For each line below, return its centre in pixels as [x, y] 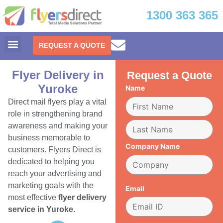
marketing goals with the [51, 186]
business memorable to [49, 138]
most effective [33, 198]
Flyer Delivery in [58, 75]
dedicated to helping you [51, 162]
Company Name [153, 146]
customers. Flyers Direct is [55, 150]
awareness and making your [58, 126]
